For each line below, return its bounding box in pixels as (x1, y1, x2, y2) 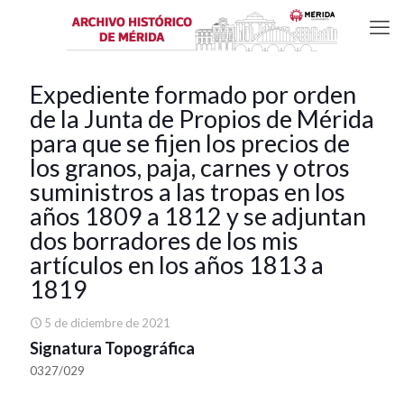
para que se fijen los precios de (30, 128, 350, 158)
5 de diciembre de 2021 (44, 316, 170, 330)
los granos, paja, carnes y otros (30, 152, 350, 182)
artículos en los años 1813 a (30, 250, 324, 280)
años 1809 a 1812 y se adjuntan (30, 201, 366, 231)
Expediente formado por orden (30, 79, 356, 109)
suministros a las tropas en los (30, 177, 345, 207)
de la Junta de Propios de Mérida (30, 104, 374, 133)
